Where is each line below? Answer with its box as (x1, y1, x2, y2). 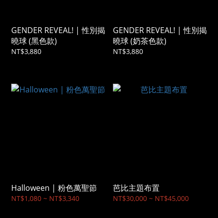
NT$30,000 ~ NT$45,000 (113, 194, 189, 203)
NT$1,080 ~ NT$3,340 (11, 194, 79, 203)
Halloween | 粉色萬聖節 (11, 182, 97, 194)
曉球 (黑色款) (11, 36, 57, 47)
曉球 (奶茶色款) (113, 36, 166, 47)
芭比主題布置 (113, 182, 160, 194)
